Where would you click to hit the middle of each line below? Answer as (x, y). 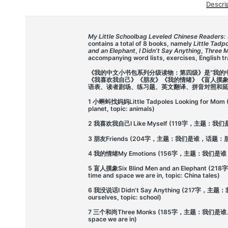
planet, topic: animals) (121, 109)
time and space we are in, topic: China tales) (154, 176)
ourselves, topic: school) (124, 197)
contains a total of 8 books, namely (140, 43)
